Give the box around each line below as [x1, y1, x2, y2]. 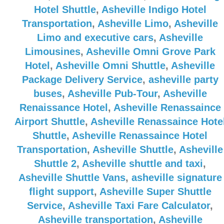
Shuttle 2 [34, 158, 76, 169]
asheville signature [131, 172, 222, 183]
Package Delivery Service [21, 74, 142, 85]
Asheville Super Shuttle [99, 186, 211, 197]
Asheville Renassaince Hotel [72, 130, 207, 141]
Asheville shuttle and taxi [82, 158, 203, 169]
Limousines [24, 46, 80, 57]
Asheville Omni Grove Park [85, 46, 215, 57]
